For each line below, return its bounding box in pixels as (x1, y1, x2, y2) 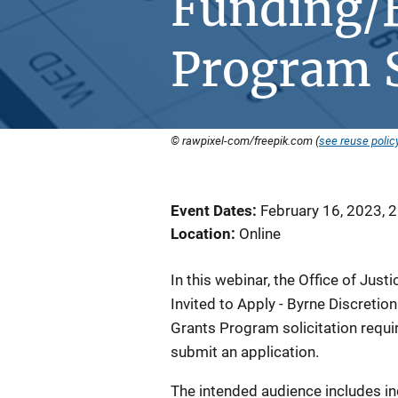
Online (239, 225, 281, 243)
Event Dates (171, 202, 252, 219)
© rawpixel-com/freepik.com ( (171, 132, 319, 148)
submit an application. (171, 343, 322, 361)
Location (171, 225, 231, 243)
